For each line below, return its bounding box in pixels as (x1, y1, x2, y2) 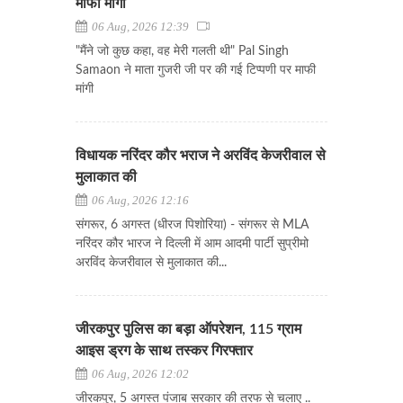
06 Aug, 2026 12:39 (89, 20, 197, 33)
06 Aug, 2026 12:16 (89, 193, 189, 207)
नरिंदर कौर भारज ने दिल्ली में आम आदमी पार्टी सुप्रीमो (76, 237, 309, 250)
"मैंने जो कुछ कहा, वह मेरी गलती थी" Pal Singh (76, 45, 289, 58)
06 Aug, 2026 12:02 (89, 367, 189, 381)
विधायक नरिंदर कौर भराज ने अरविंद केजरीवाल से (76, 148, 326, 163)
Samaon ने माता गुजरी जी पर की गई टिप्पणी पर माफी (76, 64, 316, 76)
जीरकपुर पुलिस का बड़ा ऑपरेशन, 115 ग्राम (76, 322, 301, 336)
